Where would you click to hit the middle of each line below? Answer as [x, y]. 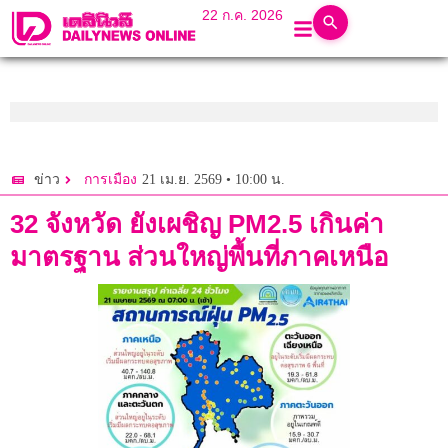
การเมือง [110, 180]
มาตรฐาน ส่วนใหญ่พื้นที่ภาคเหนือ [199, 257]
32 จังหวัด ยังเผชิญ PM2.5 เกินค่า [197, 224]
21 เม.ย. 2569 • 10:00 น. [213, 179]
